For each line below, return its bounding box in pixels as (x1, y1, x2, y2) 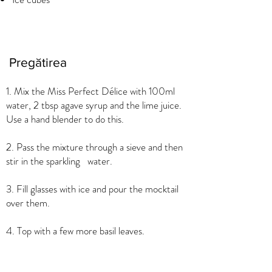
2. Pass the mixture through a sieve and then (6, 140, 183, 154)
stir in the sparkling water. (6, 154, 112, 168)
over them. (6, 195, 50, 210)
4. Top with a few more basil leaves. (6, 223, 144, 238)
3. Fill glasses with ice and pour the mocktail (6, 182, 178, 196)
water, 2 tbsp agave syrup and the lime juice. (6, 98, 182, 112)
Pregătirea (9, 55, 67, 69)
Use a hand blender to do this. (6, 112, 124, 126)
